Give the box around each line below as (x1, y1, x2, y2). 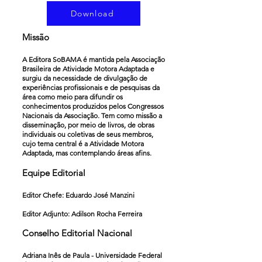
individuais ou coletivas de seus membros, (22, 130, 153, 139)
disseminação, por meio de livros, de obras (22, 120, 154, 129)
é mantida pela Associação (83, 55, 165, 64)
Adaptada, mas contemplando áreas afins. (22, 149, 151, 157)
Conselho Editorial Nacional (22, 227, 132, 239)
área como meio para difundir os (22, 92, 123, 101)
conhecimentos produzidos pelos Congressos (22, 102, 164, 111)
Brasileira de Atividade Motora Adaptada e (22, 64, 154, 73)
